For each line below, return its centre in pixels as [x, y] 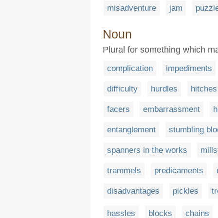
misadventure [132, 8]
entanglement [131, 130]
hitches [204, 89]
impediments [189, 68]
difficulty [122, 89]
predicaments [179, 171]
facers [118, 109]
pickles [186, 191]
